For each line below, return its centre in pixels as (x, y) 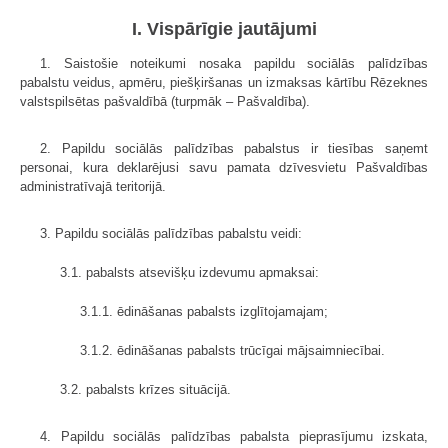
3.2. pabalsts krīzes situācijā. (145, 389)
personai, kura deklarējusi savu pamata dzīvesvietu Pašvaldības (224, 167)
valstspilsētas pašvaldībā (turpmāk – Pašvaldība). (165, 101)
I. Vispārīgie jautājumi (224, 28)
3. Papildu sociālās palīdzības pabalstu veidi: (171, 233)
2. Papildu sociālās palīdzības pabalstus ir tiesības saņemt (234, 148)
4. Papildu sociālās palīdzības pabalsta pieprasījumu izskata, (234, 436)
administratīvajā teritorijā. (93, 186)
